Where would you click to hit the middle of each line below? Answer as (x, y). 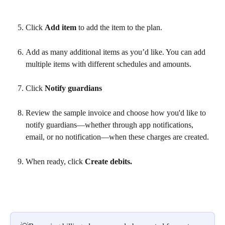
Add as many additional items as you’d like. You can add (117, 52)
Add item (61, 27)
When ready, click (55, 161)
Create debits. (108, 161)
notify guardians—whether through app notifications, (110, 125)
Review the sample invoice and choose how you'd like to (117, 113)
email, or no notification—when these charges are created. (117, 137)
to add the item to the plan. (119, 27)
